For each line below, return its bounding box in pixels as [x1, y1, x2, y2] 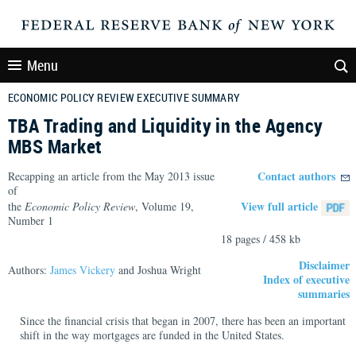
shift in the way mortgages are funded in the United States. [20, 327, 284, 342]
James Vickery [50, 262, 115, 277]
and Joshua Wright [115, 262, 201, 277]
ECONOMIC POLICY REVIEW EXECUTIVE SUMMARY [8, 90, 241, 105]
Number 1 [8, 213, 53, 228]
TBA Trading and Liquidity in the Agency [8, 113, 323, 138]
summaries [298, 285, 350, 302]
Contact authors [257, 168, 335, 184]
